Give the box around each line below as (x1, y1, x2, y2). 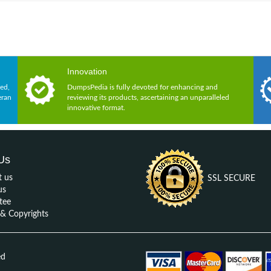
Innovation (67, 67, 107, 76)
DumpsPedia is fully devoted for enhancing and (67, 83, 218, 91)
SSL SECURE (205, 174, 255, 183)
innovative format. (67, 104, 125, 111)
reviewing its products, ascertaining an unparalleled (67, 94, 229, 101)
